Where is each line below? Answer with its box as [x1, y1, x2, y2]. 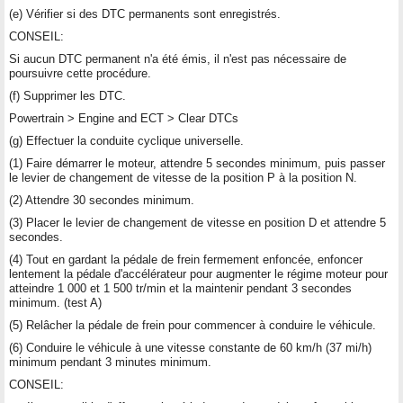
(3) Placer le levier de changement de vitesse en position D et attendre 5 [9, 215, 386, 229]
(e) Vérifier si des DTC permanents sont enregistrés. [9, 6, 281, 21]
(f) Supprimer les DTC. [9, 88, 126, 103]
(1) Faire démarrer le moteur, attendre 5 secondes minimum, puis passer [9, 156, 385, 170]
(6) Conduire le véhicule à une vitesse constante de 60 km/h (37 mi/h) [9, 340, 372, 354]
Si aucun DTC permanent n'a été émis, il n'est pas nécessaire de [9, 51, 346, 66]
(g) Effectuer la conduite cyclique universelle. [9, 133, 244, 148]
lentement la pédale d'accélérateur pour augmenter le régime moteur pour [9, 266, 388, 281]
